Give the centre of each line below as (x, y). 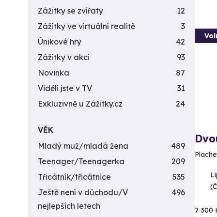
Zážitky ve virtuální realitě (86, 26)
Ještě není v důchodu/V (83, 192)
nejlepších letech (69, 206)
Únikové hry (60, 42)
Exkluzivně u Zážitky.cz (80, 104)
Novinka (54, 73)
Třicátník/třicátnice (74, 177)
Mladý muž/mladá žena (83, 146)
